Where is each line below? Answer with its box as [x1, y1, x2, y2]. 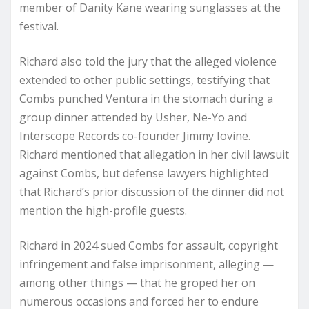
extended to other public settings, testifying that [19, 72, 270, 88]
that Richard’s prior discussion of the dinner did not [19, 183, 284, 199]
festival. [19, 18, 59, 34]
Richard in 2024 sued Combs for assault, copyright [19, 237, 278, 253]
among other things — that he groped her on [19, 275, 255, 290]
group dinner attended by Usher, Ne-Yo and [19, 109, 247, 125]
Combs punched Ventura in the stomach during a [19, 90, 273, 106]
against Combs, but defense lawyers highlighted [19, 165, 268, 181]
